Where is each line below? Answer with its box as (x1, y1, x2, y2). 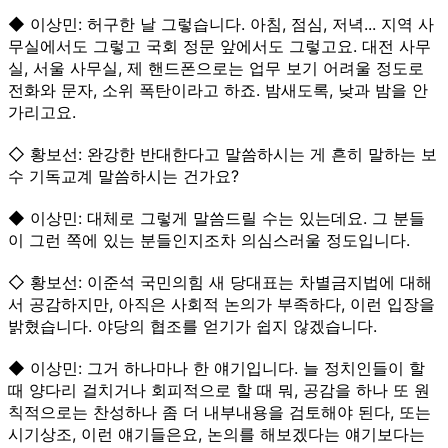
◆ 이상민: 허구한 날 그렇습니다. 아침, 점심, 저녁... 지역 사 (8, 13, 434, 34)
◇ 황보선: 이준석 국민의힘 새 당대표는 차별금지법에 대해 (8, 271, 432, 292)
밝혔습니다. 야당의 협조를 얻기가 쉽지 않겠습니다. (8, 315, 377, 336)
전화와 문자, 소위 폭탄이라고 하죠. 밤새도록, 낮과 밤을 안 (8, 79, 428, 100)
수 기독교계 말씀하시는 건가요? (8, 165, 239, 186)
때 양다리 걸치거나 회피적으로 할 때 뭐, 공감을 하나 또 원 (8, 379, 430, 400)
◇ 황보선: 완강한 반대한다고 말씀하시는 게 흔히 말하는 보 (8, 143, 437, 164)
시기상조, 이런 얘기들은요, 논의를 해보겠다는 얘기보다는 (8, 423, 425, 444)
